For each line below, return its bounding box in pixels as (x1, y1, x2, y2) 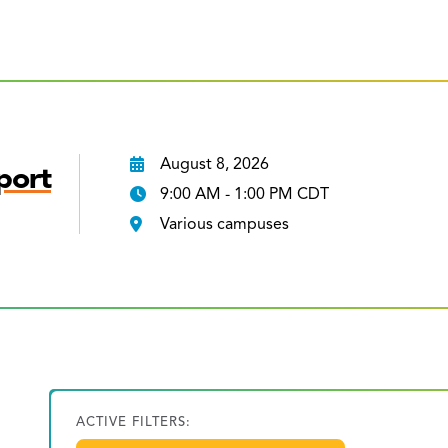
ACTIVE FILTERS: (76, 413, 192, 430)
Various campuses (160, 214, 290, 235)
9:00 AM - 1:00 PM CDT (160, 184, 330, 205)
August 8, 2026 (160, 154, 270, 175)
